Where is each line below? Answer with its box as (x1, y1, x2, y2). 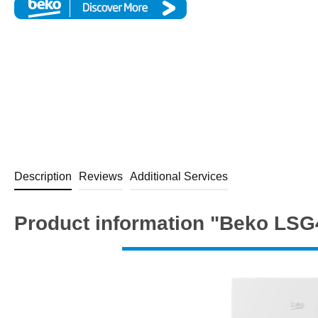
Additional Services (130, 170, 228, 182)
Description (14, 170, 72, 182)
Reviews (79, 170, 123, 182)
